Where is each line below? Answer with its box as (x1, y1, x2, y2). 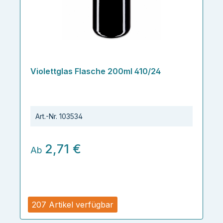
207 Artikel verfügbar (32, 199, 113, 210)
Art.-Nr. (35, 112, 57, 120)
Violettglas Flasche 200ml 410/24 (30, 66, 161, 76)
